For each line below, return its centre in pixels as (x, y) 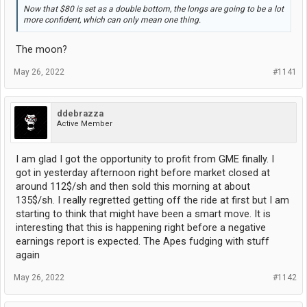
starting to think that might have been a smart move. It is (143, 213)
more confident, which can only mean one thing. (112, 20)
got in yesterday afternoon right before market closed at (143, 172)
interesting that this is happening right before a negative (141, 227)
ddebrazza (80, 113)
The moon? (41, 49)
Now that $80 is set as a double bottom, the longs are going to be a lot (153, 9)
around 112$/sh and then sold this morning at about (133, 186)
